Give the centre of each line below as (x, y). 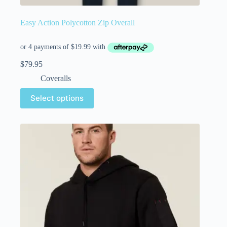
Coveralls (56, 78)
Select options (57, 98)
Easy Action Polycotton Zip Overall (78, 22)
